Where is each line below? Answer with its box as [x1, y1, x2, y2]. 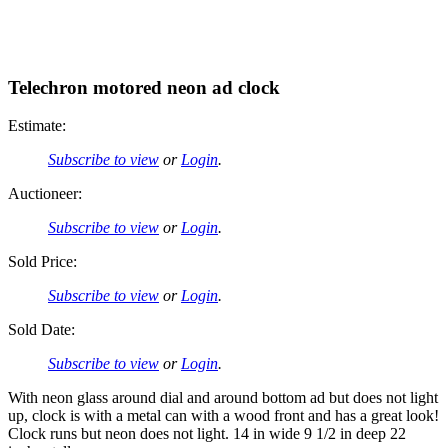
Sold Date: [8, 321, 75, 339]
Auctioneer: [8, 185, 82, 203]
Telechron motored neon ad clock [8, 76, 280, 98]
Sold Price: [8, 253, 77, 271]
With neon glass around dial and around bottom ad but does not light [8, 389, 438, 407]
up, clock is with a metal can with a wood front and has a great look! [8, 407, 439, 425]
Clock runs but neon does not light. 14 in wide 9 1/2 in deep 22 [8, 425, 406, 443]
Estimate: [8, 117, 66, 135]
